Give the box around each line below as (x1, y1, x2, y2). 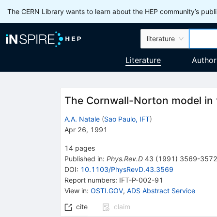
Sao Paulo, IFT (104, 114, 150, 123)
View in (64, 186, 87, 195)
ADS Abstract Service (126, 186, 195, 195)
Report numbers (64, 175, 115, 184)
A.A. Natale (64, 114, 100, 123)
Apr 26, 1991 (64, 125, 108, 134)
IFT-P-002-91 (119, 175, 163, 184)
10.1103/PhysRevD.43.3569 (80, 165, 173, 173)
